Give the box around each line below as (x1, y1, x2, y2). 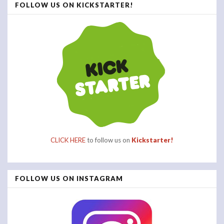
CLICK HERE (50, 135, 85, 144)
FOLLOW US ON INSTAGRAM (15, 174, 123, 182)
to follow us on (85, 135, 131, 144)
